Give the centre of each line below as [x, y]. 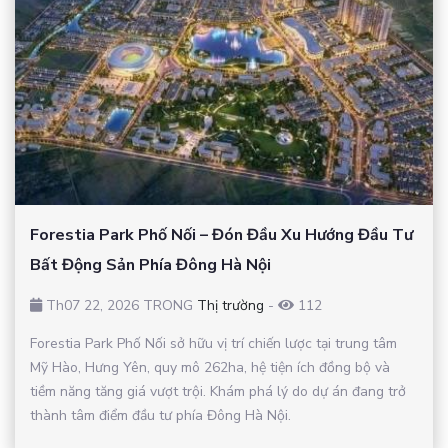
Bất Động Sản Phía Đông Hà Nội [150, 264]
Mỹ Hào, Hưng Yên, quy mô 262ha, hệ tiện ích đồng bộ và [210, 367]
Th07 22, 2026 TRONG [119, 305]
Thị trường [230, 305]
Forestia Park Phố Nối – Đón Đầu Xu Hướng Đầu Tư [221, 234]
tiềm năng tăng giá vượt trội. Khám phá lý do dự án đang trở [218, 391]
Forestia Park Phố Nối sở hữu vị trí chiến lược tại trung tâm [213, 343]
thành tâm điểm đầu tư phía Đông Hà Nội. [160, 415]
